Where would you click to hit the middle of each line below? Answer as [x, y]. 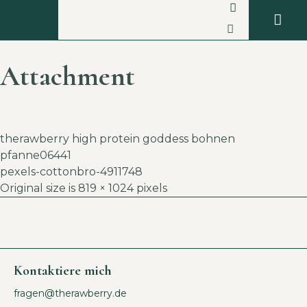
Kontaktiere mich [63, 271]
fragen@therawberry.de [70, 293]
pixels [150, 188]
